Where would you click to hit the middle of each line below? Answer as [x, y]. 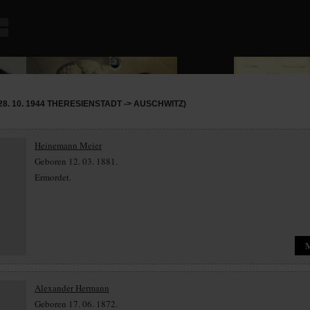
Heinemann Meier [68, 145]
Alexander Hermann [72, 288]
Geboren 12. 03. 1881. [76, 161]
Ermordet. [53, 177]
